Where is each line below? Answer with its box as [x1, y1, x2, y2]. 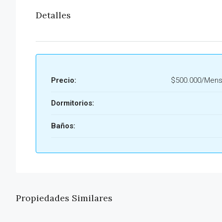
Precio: [51, 76, 76, 85]
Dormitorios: [51, 99, 94, 108]
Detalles [36, 9, 71, 21]
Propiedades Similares [16, 192, 112, 204]
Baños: [51, 121, 75, 131]
